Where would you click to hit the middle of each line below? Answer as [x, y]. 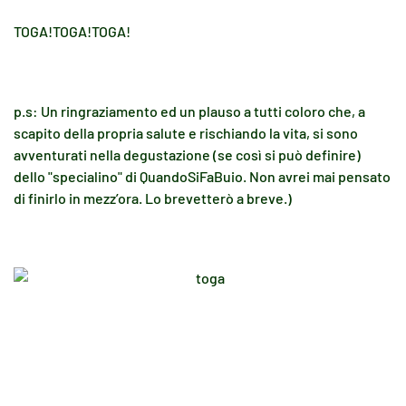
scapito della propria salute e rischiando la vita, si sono [186, 133]
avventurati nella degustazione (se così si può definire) [187, 155]
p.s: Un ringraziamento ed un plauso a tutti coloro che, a [189, 111]
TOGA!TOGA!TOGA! [72, 31]
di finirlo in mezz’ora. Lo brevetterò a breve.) [153, 198]
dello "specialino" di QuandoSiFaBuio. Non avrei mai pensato [202, 176]
